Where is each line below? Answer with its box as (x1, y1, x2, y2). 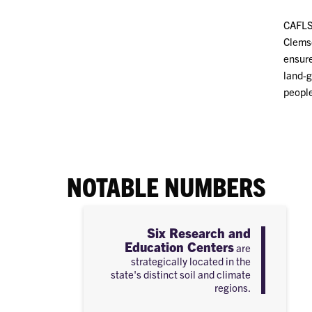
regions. (214, 280, 251, 294)
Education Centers (124, 237, 234, 255)
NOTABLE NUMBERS (67, 169, 266, 202)
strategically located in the (130, 253, 251, 267)
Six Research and (146, 224, 251, 241)
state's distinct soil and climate (110, 267, 251, 281)
